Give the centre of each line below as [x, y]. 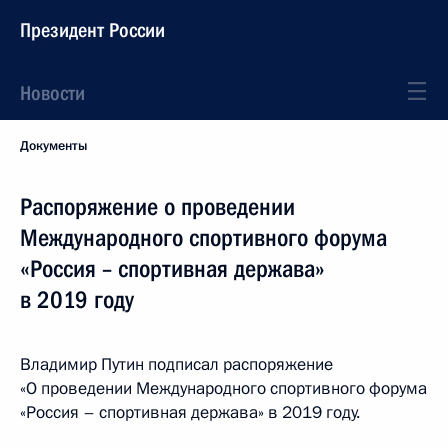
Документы [53, 146]
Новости [52, 93]
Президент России [92, 30]
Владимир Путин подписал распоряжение [176, 364]
